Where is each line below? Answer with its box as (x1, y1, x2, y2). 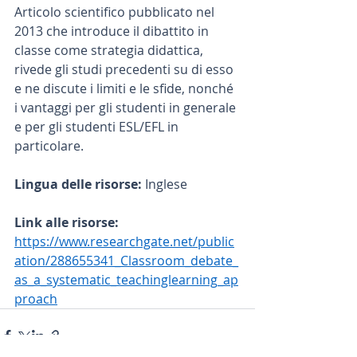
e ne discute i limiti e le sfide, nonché (14, 80, 237, 97)
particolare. (14, 137, 84, 155)
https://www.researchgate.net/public (14, 233, 234, 250)
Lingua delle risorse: (14, 175, 145, 193)
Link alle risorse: (14, 214, 122, 231)
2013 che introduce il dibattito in (14, 22, 212, 40)
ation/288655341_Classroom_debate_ (14, 252, 238, 269)
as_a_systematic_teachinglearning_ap (14, 271, 238, 288)
